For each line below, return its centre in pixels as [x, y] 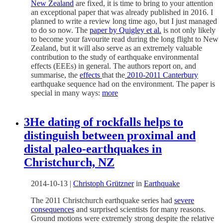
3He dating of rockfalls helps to [104, 122]
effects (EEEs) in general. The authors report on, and [113, 66]
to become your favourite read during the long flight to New [125, 39]
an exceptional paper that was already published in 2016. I [122, 12]
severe [184, 200]
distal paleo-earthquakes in [93, 149]
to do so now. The [60, 30]
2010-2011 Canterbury [162, 75]
